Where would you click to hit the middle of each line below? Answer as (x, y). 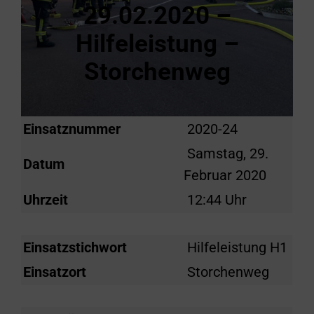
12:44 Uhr (216, 200)
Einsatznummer (72, 129)
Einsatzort (55, 272)
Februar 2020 (225, 175)
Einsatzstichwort (75, 247)
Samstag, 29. (226, 153)
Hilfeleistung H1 (236, 247)
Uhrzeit (46, 200)
